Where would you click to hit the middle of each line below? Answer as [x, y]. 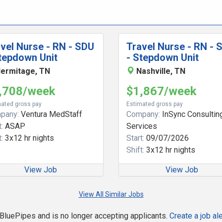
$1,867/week [162, 91]
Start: [135, 138]
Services [142, 126]
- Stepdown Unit [163, 57]
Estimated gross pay [155, 104]
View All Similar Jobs [111, 194]
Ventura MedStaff [51, 114]
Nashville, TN [161, 71]
